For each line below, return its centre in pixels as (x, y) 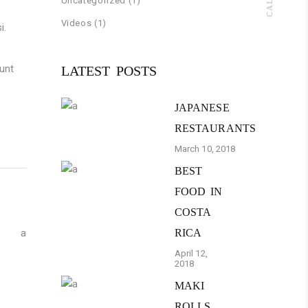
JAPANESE (202, 107)
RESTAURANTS (215, 128)
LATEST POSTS (109, 70)
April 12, (191, 253)
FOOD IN (198, 191)
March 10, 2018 (205, 148)
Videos (76, 23)
